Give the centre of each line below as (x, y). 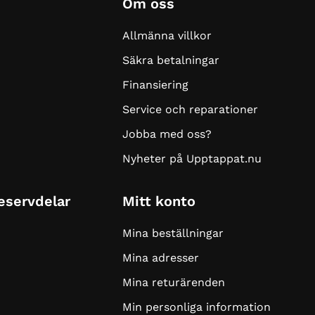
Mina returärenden (173, 283)
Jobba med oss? (167, 134)
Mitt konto (159, 201)
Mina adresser (160, 258)
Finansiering (155, 85)
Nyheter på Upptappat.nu (192, 159)
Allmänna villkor (167, 36)
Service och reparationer (190, 110)
